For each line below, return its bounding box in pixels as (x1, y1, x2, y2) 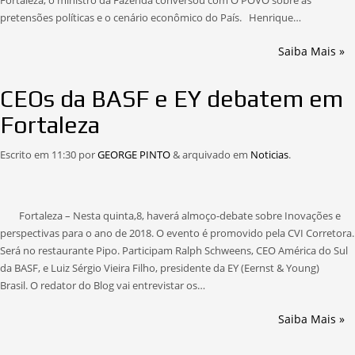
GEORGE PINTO (97, 147, 170, 162)
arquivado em (180, 147, 250, 162)
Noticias (250, 147, 288, 162)
